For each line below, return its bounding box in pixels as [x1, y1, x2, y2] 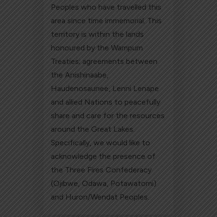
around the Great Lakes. [51, 124, 135, 134]
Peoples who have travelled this [51, 2, 162, 12]
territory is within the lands [51, 30, 144, 39]
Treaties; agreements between [51, 57, 158, 66]
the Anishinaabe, [51, 70, 109, 80]
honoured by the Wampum [51, 43, 143, 53]
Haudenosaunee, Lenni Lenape [51, 84, 159, 93]
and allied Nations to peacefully [51, 97, 161, 107]
